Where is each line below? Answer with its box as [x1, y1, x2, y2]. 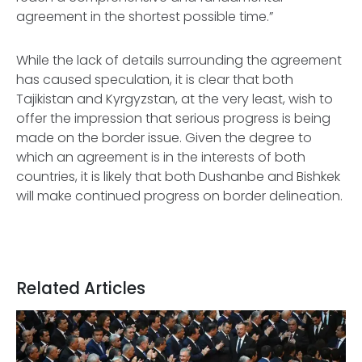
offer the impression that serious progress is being [16, 109, 330, 128]
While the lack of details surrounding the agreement [16, 51, 342, 69]
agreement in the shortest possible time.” [16, 7, 276, 26]
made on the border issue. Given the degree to [16, 128, 312, 147]
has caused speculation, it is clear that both [16, 70, 293, 89]
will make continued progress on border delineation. [16, 187, 343, 205]
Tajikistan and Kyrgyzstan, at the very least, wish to [16, 90, 333, 108]
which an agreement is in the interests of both [16, 148, 305, 166]
